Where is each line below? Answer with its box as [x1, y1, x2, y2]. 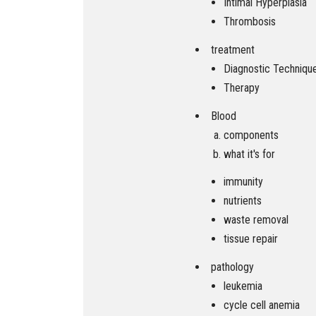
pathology [211, 260, 254, 274]
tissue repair [224, 232, 278, 246]
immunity [224, 175, 263, 189]
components [224, 128, 279, 142]
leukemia [224, 279, 262, 293]
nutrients [224, 194, 262, 208]
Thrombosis [224, 14, 276, 28]
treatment [211, 42, 255, 56]
